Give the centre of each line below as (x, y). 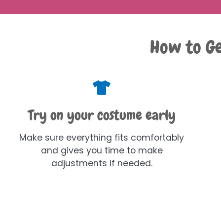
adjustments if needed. (102, 163)
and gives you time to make (102, 150)
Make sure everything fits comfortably (102, 137)
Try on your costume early (102, 115)
